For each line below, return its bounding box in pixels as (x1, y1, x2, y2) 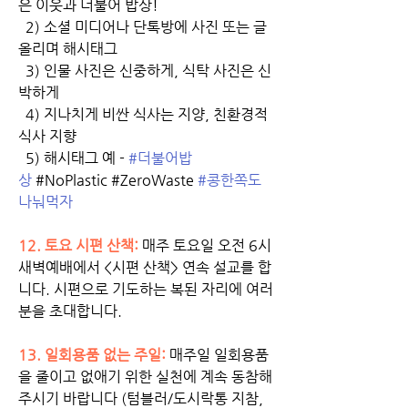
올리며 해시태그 (18, 39, 117, 57)
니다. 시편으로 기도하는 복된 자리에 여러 (18, 280, 273, 298)
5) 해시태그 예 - (18, 148, 128, 167)
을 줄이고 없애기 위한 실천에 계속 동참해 (18, 367, 272, 385)
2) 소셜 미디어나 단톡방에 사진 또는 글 (18, 17, 267, 36)
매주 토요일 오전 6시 (138, 236, 271, 254)
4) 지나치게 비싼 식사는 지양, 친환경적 (18, 105, 268, 123)
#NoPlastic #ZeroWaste (32, 170, 198, 189)
